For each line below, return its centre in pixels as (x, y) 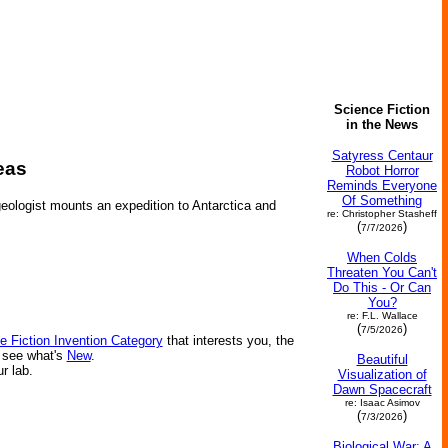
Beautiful (382, 359)
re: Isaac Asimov (382, 402)
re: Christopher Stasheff (382, 213)
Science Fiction (382, 109)
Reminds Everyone (382, 185)
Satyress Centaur (382, 155)
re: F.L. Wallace (382, 315)
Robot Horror (382, 170)
